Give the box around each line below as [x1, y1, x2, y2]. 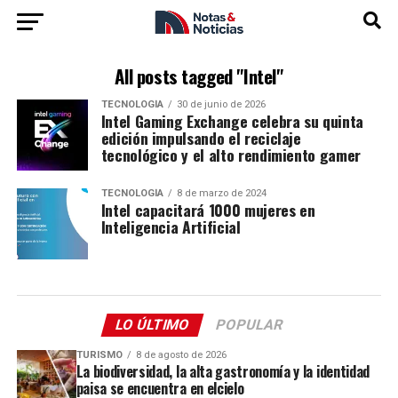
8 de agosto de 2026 [135, 349, 227, 361]
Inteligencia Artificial [100, 215, 241, 238]
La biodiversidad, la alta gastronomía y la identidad [76, 361, 370, 382]
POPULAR [213, 316, 285, 333]
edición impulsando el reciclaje [100, 126, 301, 149]
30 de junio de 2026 [176, 99, 266, 110]
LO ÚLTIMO [113, 316, 192, 333]
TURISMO [76, 349, 123, 361]
